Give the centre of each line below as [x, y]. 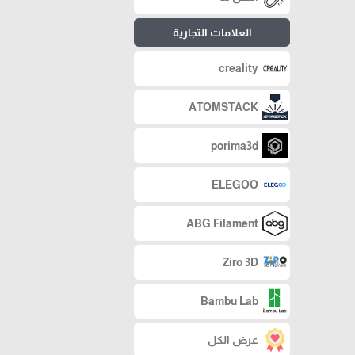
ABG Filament [222, 223]
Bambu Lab [229, 301]
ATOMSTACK [223, 107]
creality [239, 68]
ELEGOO [235, 185]
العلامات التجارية [212, 32]
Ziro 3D [240, 262]
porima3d [235, 146]
